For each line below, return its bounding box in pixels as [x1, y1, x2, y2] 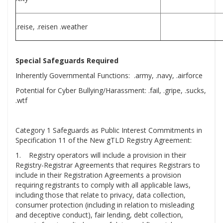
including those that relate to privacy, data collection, [15, 190, 186, 200]
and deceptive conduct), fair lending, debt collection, [15, 210, 183, 220]
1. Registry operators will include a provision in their [15, 150, 186, 160]
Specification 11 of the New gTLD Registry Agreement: [15, 135, 192, 145]
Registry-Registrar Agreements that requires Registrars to [15, 160, 200, 170]
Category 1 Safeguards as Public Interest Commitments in [15, 125, 202, 135]
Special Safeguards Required [15, 56, 118, 66]
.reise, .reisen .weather [16, 22, 88, 32]
